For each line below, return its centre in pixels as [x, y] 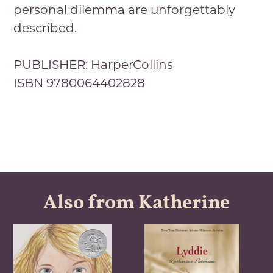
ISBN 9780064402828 [80, 84]
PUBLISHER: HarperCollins [94, 66]
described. [45, 29]
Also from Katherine [136, 203]
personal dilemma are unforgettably [125, 11]
